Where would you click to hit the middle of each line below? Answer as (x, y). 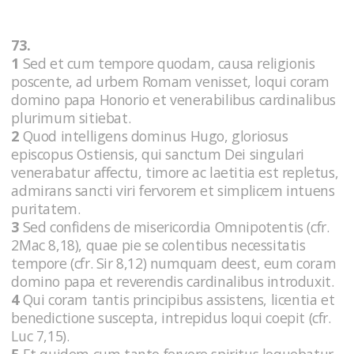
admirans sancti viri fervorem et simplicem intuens (173, 190)
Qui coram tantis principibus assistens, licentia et (177, 299)
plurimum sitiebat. (73, 117)
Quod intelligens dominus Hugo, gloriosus (154, 136)
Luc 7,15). (42, 335)
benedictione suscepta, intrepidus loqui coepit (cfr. (171, 317)
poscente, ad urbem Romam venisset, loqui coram (170, 81)
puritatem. (47, 208)
